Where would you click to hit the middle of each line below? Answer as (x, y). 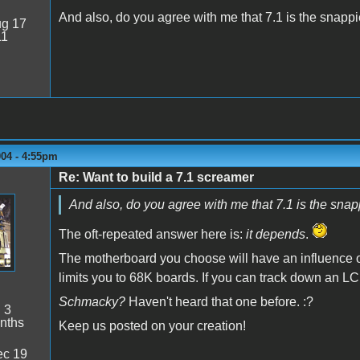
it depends (275, 234)
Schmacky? (92, 301)
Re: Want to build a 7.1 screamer (156, 177)
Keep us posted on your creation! (152, 325)
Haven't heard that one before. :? (219, 301)
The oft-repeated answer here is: (152, 234)
